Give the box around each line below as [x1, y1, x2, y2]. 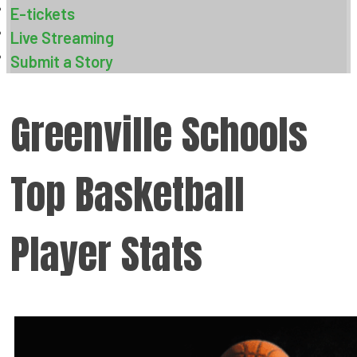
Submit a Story [10, 52, 113, 71]
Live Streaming [10, 28, 114, 47]
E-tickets [10, 4, 75, 23]
